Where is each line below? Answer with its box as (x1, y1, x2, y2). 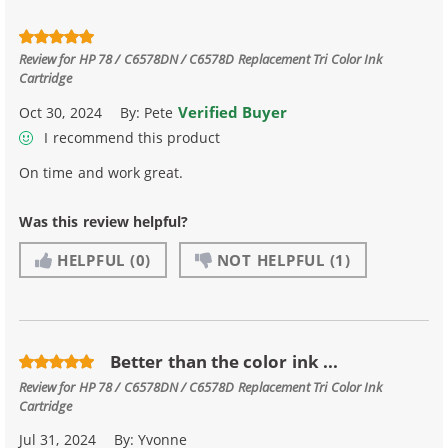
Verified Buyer (177, 102, 288, 123)
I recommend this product (40, 127, 221, 147)
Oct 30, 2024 (19, 103, 102, 123)
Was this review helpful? (19, 211, 189, 231)
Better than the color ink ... (110, 349, 339, 373)
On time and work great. (19, 162, 184, 182)
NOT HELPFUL (216, 249, 325, 270)
